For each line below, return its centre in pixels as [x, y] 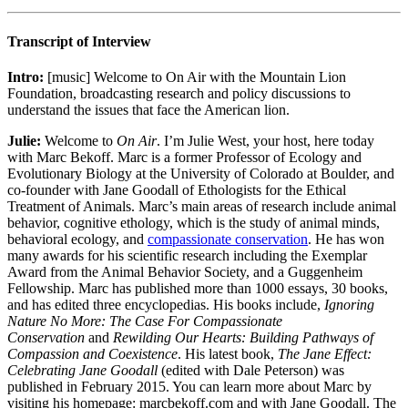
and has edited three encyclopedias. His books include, [164, 304]
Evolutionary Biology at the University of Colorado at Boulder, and [201, 173]
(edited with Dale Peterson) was [251, 370]
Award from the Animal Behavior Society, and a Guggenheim [185, 271]
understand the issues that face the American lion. [148, 109]
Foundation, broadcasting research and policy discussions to [179, 93]
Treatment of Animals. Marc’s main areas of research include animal [202, 206]
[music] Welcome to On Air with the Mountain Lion [195, 76]
